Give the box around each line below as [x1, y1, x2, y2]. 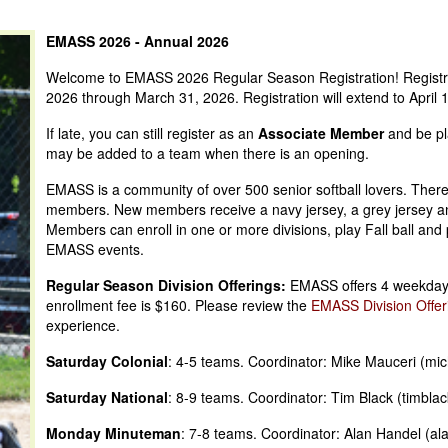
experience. [46, 314, 124, 335]
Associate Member [258, 122, 388, 143]
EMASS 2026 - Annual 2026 [46, 30, 229, 51]
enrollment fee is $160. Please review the [46, 294, 311, 315]
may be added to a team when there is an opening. [46, 142, 369, 163]
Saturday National [46, 386, 168, 407]
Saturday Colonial [46, 350, 168, 371]
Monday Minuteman [46, 422, 181, 443]
